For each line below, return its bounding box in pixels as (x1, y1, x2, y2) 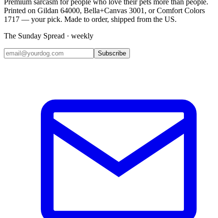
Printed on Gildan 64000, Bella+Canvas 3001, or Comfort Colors (4, 6, 205, 15)
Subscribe (98, 50, 126, 57)
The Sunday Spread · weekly (4, 32, 93, 40)
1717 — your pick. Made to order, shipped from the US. (4, 15, 177, 23)
